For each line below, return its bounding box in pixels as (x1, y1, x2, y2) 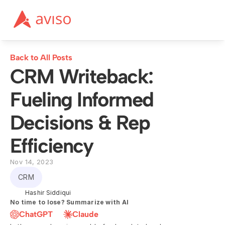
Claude (72, 209, 98, 219)
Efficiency (10, 134, 93, 158)
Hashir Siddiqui (25, 189, 71, 196)
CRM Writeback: (10, 64, 153, 88)
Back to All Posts (10, 53, 72, 62)
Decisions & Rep (10, 110, 150, 135)
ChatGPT (19, 209, 53, 219)
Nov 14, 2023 (10, 158, 54, 166)
